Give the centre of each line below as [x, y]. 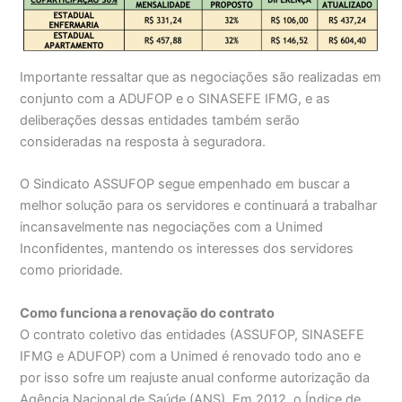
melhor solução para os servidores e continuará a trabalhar [199, 206]
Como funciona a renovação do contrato [148, 313]
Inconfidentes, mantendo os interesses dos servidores [187, 249]
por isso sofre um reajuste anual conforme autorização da [195, 377]
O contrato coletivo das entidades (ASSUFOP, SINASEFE [192, 334]
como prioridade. [72, 271]
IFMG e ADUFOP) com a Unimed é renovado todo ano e [191, 356]
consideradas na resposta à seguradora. [143, 142]
